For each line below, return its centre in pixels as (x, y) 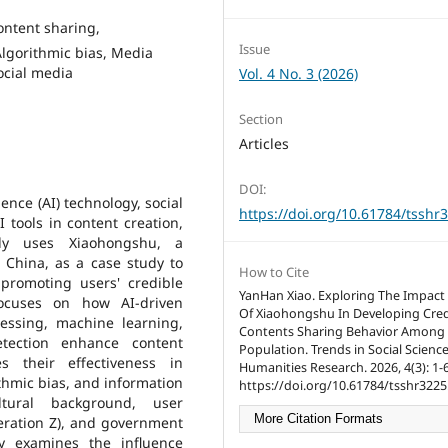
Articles (264, 143)
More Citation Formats (318, 418)
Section (261, 118)
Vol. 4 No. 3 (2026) (298, 73)
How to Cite (274, 271)
